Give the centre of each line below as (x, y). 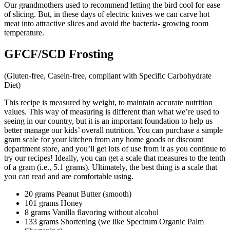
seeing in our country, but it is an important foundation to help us (108, 121)
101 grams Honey (54, 203)
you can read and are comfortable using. (69, 177)
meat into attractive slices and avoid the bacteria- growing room (106, 23)
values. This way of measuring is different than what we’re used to (112, 112)
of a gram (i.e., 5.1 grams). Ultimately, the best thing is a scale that (111, 167)
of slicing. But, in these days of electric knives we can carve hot (107, 14)
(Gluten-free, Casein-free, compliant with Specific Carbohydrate (108, 76)
